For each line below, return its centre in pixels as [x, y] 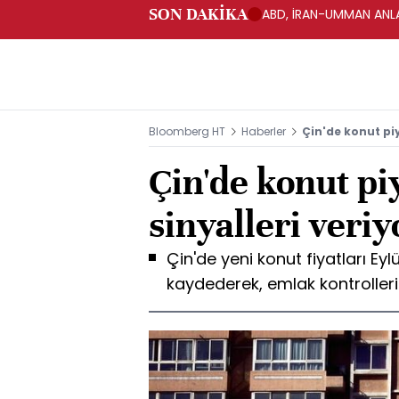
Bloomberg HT [187, 131]
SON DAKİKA [198, 14]
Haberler [264, 131]
